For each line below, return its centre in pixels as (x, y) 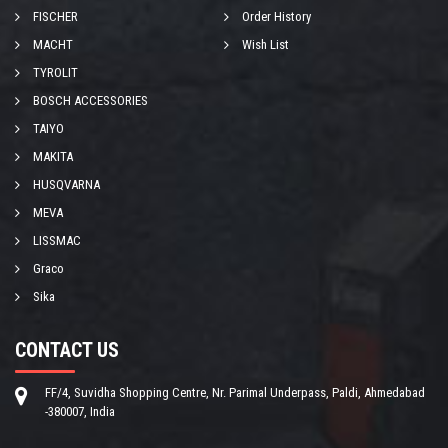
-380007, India (80, 412)
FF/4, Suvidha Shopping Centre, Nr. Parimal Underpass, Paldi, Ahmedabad (235, 393)
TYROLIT (55, 73)
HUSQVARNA (66, 185)
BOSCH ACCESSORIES (90, 101)
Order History (276, 17)
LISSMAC (57, 241)
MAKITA (53, 157)
